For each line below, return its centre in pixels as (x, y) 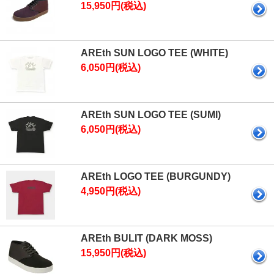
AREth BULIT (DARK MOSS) (146, 238)
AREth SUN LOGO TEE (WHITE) (154, 53)
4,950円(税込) (111, 191)
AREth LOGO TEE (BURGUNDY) (156, 176)
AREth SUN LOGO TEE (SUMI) (151, 115)
